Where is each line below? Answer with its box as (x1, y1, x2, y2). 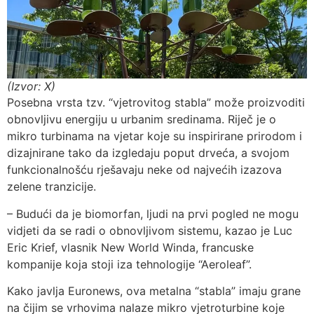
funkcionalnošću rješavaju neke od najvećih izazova (7, 163, 282, 177)
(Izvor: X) (7, 79, 55, 94)
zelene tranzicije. (7, 179, 96, 194)
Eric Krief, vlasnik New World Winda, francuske (7, 240, 254, 254)
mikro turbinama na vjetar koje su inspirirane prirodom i (7, 129, 302, 144)
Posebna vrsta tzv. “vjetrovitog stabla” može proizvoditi (7, 95, 305, 110)
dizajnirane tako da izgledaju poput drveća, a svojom (7, 146, 289, 161)
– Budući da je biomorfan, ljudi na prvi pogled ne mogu (7, 206, 299, 221)
